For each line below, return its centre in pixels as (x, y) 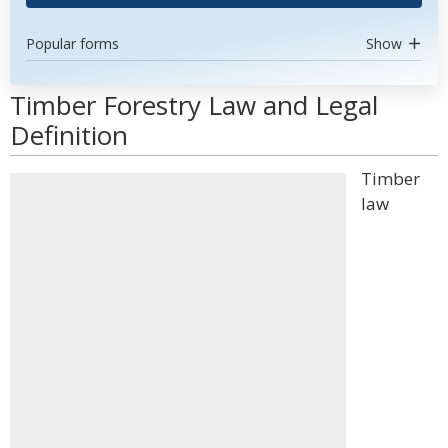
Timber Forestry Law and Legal (194, 105)
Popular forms (72, 43)
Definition (69, 135)
